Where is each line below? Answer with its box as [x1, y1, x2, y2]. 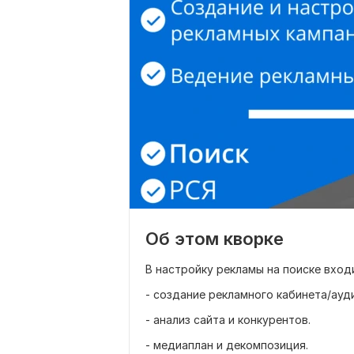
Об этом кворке [145, 228, 284, 249]
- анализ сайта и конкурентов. [145, 313, 311, 326]
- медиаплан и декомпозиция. [145, 338, 308, 352]
